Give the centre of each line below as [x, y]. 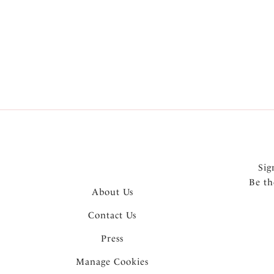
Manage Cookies [113, 261]
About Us [112, 192]
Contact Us [113, 215]
